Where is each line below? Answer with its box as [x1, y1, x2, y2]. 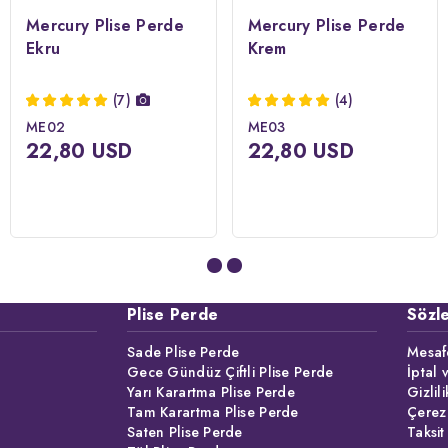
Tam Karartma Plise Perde [127, 402, 299, 422]
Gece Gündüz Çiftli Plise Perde [127, 362, 334, 382]
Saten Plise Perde [127, 422, 243, 442]
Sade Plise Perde [127, 342, 240, 362]
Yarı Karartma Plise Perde [127, 382, 295, 402]
